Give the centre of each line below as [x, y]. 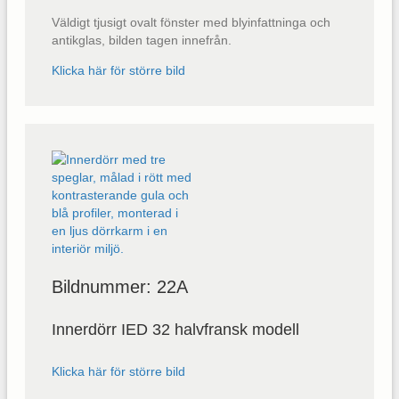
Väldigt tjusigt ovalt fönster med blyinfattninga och [191, 22]
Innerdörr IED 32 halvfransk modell [175, 330]
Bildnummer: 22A [120, 286]
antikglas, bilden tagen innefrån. [142, 40]
